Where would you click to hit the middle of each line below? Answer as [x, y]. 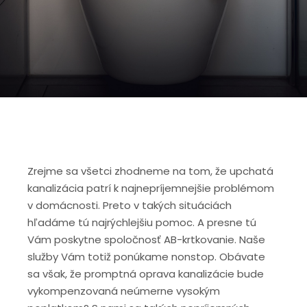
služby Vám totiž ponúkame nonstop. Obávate [146, 256]
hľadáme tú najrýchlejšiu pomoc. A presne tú [142, 222]
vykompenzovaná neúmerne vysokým [124, 291]
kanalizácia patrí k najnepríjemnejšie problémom [151, 188]
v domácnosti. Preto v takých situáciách [130, 205]
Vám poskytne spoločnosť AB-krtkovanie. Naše [146, 239]
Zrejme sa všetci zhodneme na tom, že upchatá [150, 171]
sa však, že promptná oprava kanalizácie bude [146, 273]
